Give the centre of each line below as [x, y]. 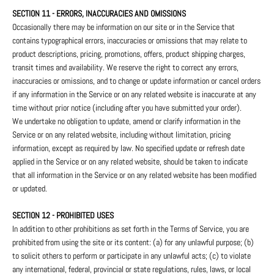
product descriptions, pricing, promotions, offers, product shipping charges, [129, 54]
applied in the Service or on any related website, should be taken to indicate [130, 162]
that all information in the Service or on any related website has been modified [134, 175]
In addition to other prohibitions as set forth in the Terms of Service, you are [131, 229]
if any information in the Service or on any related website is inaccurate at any [134, 94]
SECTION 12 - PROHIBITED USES [63, 216]
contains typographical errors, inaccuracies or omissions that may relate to [130, 41]
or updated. [30, 189]
